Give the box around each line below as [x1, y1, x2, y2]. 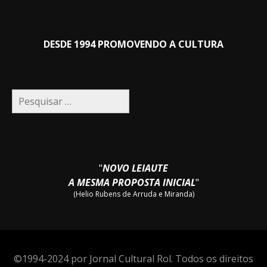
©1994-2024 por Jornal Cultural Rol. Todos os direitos [14, 252, 253, 266]
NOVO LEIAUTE [103, 162, 168, 175]
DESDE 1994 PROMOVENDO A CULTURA [44, 38, 223, 51]
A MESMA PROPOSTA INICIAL [68, 176, 195, 190]
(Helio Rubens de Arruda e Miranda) [73, 189, 194, 200]
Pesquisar [11, 88, 55, 102]
